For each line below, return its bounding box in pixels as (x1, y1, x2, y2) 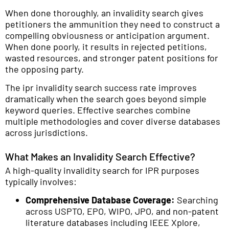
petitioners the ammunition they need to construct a (5, 18, 220, 30)
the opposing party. (5, 63, 84, 75)
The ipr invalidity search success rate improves (5, 82, 197, 94)
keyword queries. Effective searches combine (5, 104, 191, 116)
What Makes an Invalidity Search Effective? (5, 150, 195, 163)
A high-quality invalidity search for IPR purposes (5, 164, 199, 176)
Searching (175, 194, 218, 206)
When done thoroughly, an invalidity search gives (5, 7, 203, 18)
